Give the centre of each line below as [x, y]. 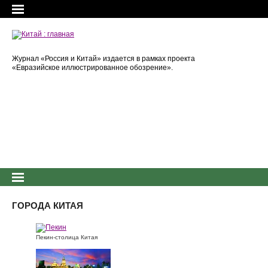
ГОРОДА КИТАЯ [48, 205]
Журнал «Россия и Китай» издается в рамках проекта [103, 59]
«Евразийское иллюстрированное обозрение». [92, 68]
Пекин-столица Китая [67, 237]
